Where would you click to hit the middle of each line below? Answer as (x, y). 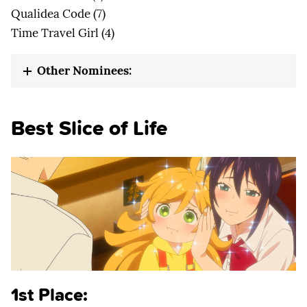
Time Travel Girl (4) (63, 33)
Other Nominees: (84, 71)
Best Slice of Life (89, 128)
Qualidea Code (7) (58, 14)
